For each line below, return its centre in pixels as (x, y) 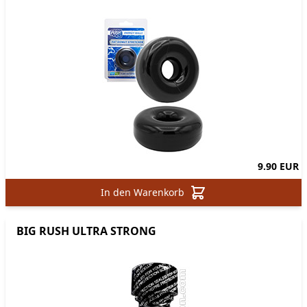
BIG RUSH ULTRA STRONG (86, 231)
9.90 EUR (278, 167)
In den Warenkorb (142, 193)
